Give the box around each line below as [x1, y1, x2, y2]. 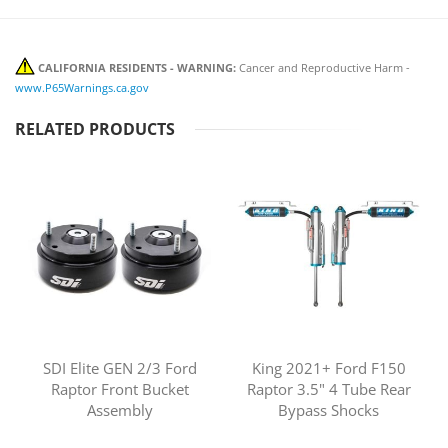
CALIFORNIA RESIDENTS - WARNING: [35, 60, 236, 75]
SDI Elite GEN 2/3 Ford [42, 357, 197, 378]
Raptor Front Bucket [50, 378, 189, 399]
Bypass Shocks [278, 399, 379, 420]
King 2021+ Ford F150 [251, 357, 406, 378]
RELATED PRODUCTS [15, 117, 175, 140]
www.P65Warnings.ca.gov [15, 80, 149, 95]
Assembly [86, 399, 153, 420]
